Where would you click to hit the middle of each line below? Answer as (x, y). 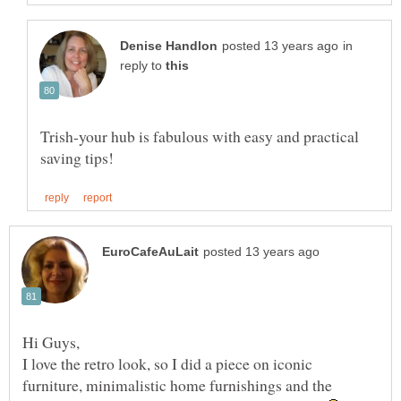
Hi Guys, (51, 342)
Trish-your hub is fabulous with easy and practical (200, 137)
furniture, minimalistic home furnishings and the (177, 385)
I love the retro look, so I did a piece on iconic (167, 364)
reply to (143, 66)
